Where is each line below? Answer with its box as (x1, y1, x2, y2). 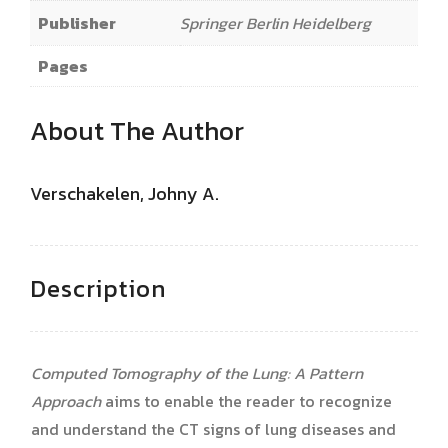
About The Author (30, 110, 244, 150)
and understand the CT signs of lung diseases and (31, 416, 396, 441)
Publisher (38, 10, 116, 35)
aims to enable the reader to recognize (101, 388, 392, 413)
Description (30, 270, 166, 306)
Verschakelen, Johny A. (30, 179, 219, 207)
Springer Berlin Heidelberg (180, 10, 371, 35)
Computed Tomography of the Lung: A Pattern (31, 360, 363, 385)
